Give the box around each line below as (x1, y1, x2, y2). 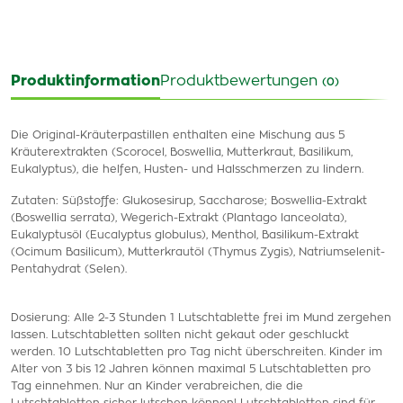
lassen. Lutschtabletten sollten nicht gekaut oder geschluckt (11, 329, 349, 340)
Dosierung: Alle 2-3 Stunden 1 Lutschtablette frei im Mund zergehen (11, 312, 391, 323)
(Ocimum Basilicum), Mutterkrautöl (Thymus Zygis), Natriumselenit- (11, 246, 385, 257)
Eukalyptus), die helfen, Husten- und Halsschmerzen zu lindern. (11, 164, 363, 175)
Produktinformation (11, 74, 160, 88)
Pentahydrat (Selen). (11, 264, 127, 274)
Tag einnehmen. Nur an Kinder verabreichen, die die (11, 381, 303, 391)
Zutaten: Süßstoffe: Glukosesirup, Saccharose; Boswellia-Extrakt (11, 195, 367, 206)
